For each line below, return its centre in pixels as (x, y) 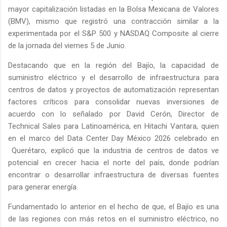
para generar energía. (43, 187)
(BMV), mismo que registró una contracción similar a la (113, 21)
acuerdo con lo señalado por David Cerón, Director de (113, 114)
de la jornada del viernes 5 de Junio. (67, 45)
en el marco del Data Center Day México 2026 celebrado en (113, 138)
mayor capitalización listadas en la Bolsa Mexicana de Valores (113, 9)
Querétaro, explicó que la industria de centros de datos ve (113, 150)
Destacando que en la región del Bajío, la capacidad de (113, 65)
